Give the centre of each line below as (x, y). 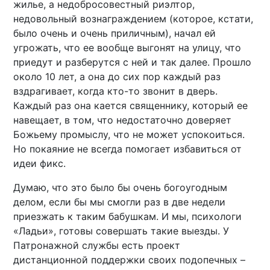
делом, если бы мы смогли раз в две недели (120, 202)
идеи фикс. (40, 164)
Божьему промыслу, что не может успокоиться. (129, 135)
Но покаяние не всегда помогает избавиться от (128, 149)
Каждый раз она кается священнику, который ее (131, 106)
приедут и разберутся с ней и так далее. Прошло (133, 62)
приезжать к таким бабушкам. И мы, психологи (128, 217)
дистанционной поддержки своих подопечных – (130, 260)
